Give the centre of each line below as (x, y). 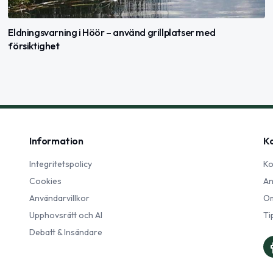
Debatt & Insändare (66, 232)
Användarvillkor (59, 198)
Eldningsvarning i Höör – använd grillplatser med (112, 32)
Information (56, 141)
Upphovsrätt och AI (66, 215)
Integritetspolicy (61, 164)
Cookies (45, 181)
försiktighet (34, 45)
